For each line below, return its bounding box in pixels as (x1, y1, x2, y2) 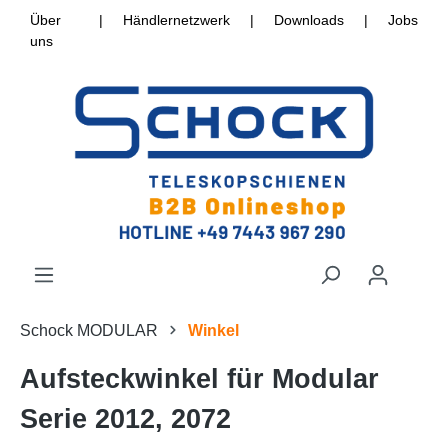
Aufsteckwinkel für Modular (20, 364, 379, 395)
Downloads (274, 12, 344, 28)
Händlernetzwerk (123, 12, 230, 28)
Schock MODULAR (20, 322, 158, 340)
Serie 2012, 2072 (20, 404, 231, 435)
